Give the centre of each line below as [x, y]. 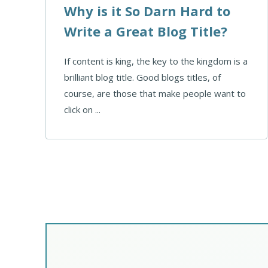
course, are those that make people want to [155, 93]
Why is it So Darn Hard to [147, 10]
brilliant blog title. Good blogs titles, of [142, 77]
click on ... [82, 109]
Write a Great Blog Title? [146, 31]
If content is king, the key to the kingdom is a [156, 61]
